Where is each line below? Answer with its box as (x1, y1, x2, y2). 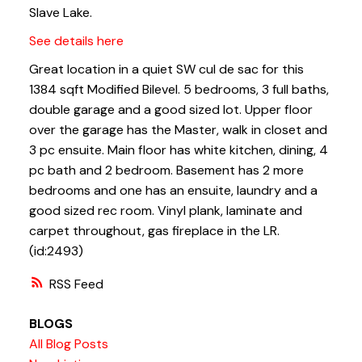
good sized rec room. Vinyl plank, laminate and (28, 202, 302, 220)
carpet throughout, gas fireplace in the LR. (28, 222, 280, 240)
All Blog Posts (28, 335, 108, 352)
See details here (28, 32, 124, 50)
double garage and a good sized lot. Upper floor (28, 101, 313, 119)
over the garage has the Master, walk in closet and (28, 121, 327, 139)
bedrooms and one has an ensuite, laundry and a (28, 182, 318, 200)
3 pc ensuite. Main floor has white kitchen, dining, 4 (28, 141, 328, 159)
